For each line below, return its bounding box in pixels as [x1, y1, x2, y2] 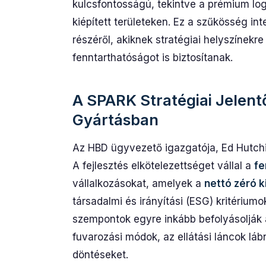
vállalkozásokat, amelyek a [72, 178, 204, 189]
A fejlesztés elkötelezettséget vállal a [72, 160, 254, 172]
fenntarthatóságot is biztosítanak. [72, 52, 233, 64]
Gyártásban [72, 110, 159, 129]
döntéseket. [72, 249, 128, 261]
